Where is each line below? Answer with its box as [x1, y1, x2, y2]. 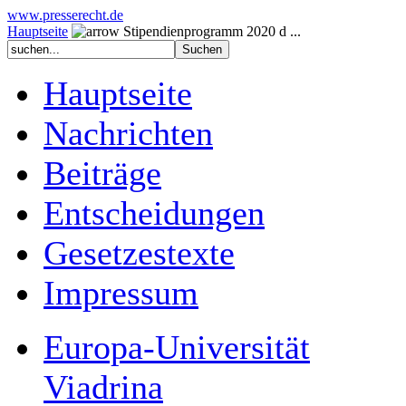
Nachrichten [43, 114, 213, 152]
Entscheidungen [43, 194, 265, 232]
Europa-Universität [43, 328, 310, 366]
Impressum [43, 274, 198, 312]
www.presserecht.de [7, 7, 123, 23]
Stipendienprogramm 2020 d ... [120, 24, 301, 39]
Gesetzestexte [43, 234, 235, 272]
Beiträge [43, 154, 161, 192]
